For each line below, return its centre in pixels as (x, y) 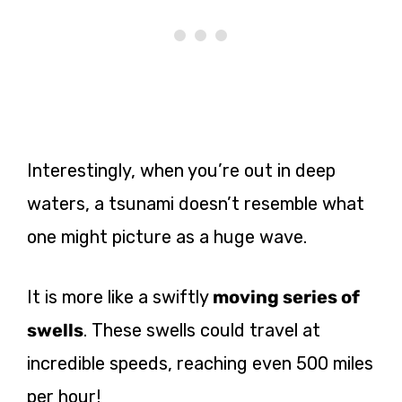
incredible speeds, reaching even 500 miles (200, 363)
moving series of (286, 297)
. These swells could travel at (202, 330)
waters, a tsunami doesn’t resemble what (196, 203)
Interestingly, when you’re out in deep (181, 170)
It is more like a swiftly (120, 297)
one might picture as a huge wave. (167, 236)
